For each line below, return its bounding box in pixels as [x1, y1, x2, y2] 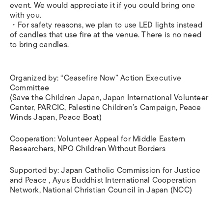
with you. [10, 8, 42, 22]
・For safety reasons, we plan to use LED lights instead [10, 18, 202, 31]
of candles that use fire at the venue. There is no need [10, 28, 202, 41]
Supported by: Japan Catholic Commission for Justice [10, 164, 201, 177]
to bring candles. [10, 38, 69, 51]
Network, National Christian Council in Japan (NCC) [10, 183, 192, 196]
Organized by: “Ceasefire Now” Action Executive [10, 71, 182, 84]
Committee [10, 81, 50, 94]
